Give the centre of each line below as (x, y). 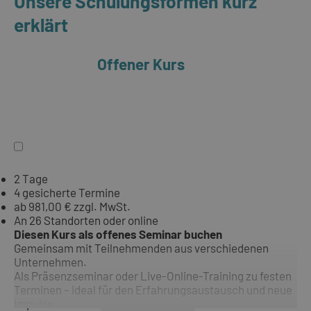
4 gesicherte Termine (67, 193)
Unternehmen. (50, 262)
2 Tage (31, 179)
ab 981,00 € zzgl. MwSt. (72, 207)
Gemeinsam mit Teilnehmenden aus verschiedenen (141, 248)
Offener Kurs (141, 64)
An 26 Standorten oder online (86, 220)
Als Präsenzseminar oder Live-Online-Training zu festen (153, 276)
